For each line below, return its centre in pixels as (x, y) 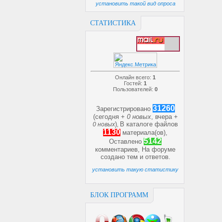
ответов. (158, 157)
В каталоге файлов (149, 124)
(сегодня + (110, 117)
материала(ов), (144, 133)
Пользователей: (134, 89)
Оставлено (126, 141)
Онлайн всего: (134, 77)
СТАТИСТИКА (113, 23)
